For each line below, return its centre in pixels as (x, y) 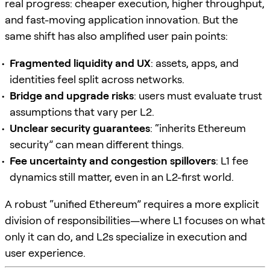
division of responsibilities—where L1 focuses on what (135, 220)
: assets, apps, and (195, 63)
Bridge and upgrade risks (72, 95)
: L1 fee (232, 160)
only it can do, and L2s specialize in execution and (126, 236)
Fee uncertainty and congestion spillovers (113, 160)
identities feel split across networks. (97, 79)
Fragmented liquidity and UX (80, 63)
